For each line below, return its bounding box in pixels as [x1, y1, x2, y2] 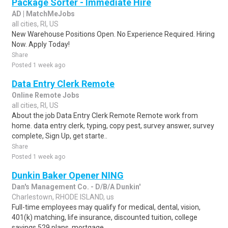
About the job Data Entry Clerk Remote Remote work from [12, 111, 198, 120]
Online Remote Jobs [12, 91, 79, 99]
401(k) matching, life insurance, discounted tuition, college [12, 213, 197, 221]
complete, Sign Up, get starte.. [12, 132, 107, 140]
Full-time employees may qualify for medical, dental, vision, [12, 203, 201, 211]
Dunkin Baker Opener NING [12, 170, 124, 181]
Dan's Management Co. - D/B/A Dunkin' [12, 183, 140, 191]
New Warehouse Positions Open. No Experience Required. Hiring [12, 30, 215, 38]
